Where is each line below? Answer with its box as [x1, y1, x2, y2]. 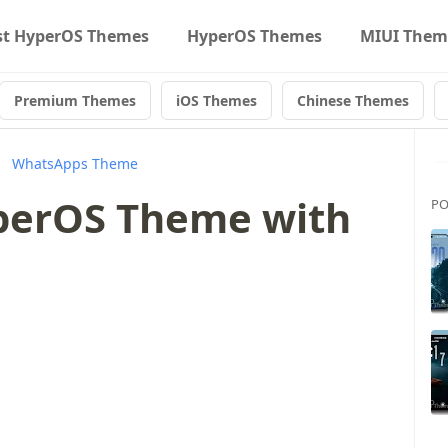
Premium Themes [14, 91, 136, 110]
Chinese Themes [297, 91, 409, 110]
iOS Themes [176, 91, 257, 110]
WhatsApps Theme [12, 154, 138, 173]
